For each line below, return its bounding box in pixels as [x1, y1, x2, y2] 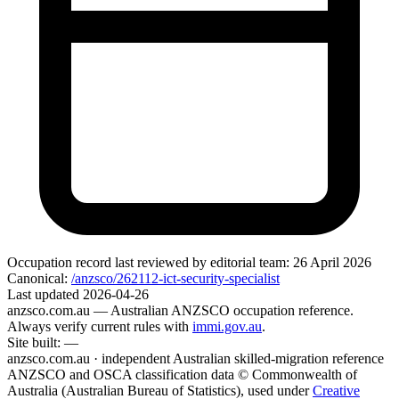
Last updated [7, 287, 83, 303]
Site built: [7, 335, 61, 351]
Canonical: [7, 271, 68, 287]
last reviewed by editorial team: [111, 255, 289, 271]
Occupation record [7, 255, 111, 271]
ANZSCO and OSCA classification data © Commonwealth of [7, 367, 357, 383]
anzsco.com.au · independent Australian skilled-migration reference [7, 351, 384, 367]
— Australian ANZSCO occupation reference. [94, 303, 354, 319]
